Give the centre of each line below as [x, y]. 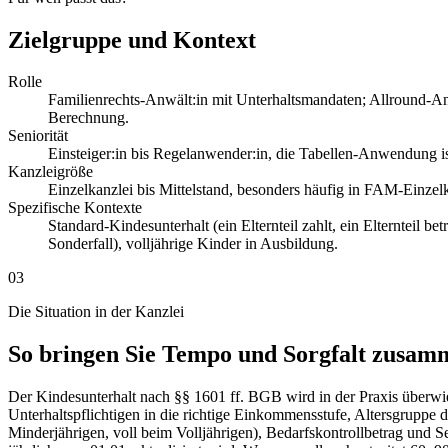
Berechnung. [88, 118]
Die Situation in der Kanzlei [96, 312]
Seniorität [38, 136]
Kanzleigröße [50, 172]
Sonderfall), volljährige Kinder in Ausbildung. [193, 244]
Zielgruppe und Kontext [132, 39]
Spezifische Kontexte [75, 208]
